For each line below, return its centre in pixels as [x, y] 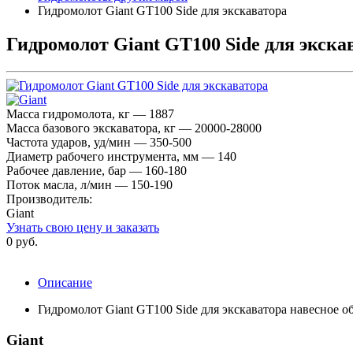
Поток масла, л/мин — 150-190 [89, 184]
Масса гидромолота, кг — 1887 [90, 113]
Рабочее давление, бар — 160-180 [97, 170]
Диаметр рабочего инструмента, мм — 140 [121, 156]
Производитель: [51, 199]
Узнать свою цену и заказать [83, 227]
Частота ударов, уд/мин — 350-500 [99, 142]
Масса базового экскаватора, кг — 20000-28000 [134, 128]
